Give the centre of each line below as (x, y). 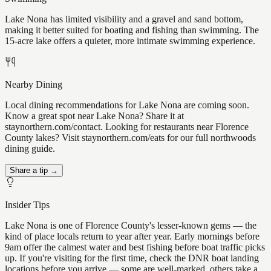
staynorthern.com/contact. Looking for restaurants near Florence (127, 127)
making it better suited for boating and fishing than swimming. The (132, 30)
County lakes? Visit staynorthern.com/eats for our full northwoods (130, 138)
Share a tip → (34, 171)
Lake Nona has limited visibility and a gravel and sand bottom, (124, 19)
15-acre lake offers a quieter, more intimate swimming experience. (130, 41)
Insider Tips (27, 205)
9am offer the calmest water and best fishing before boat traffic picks (135, 247)
